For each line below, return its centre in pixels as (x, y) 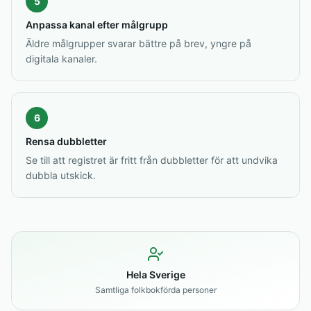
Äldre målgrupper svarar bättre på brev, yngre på (138, 43)
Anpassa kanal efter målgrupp (97, 25)
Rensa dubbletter (66, 141)
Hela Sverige (155, 275)
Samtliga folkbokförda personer (155, 290)
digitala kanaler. (61, 59)
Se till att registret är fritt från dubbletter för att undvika (152, 160)
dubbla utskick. (61, 175)
